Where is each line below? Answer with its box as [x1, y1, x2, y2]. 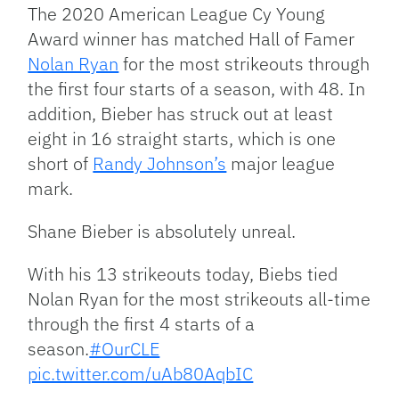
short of [28, 151, 94, 176]
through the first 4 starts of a [28, 312, 256, 337]
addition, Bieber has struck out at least [28, 102, 334, 126]
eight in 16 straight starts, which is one [28, 126, 337, 151]
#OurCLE [89, 337, 160, 362]
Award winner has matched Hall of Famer [28, 27, 355, 52]
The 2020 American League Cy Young [28, 2, 326, 27]
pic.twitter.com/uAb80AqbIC [28, 362, 254, 387]
